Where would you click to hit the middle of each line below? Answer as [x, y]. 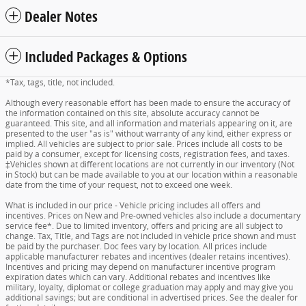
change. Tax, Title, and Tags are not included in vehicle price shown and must [151, 236]
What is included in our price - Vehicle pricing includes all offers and [133, 206]
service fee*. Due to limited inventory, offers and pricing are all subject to [144, 226]
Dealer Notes [61, 17]
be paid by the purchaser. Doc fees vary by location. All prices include [136, 247]
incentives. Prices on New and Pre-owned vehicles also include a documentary [153, 216]
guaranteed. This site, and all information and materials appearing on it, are [149, 124]
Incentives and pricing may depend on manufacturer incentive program [140, 267]
